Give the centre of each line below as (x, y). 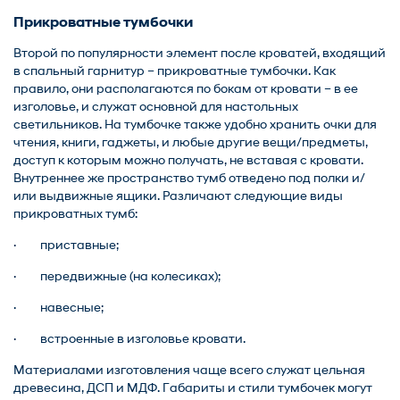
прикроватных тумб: (75, 215)
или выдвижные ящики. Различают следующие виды (178, 197)
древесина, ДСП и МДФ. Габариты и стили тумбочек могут (193, 389)
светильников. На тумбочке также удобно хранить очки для (195, 125)
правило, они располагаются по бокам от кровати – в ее (186, 90)
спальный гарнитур (84, 72)
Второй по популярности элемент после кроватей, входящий (200, 54)
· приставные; (66, 246)
